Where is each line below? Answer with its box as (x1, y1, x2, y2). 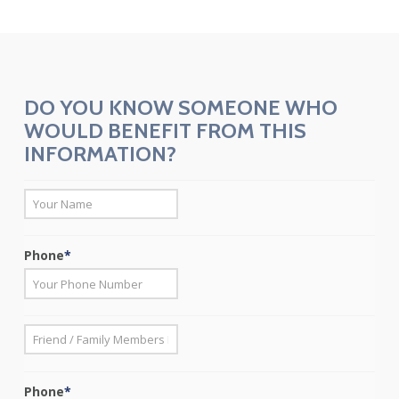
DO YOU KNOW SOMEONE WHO (23, 94, 338, 121)
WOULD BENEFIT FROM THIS (23, 118, 306, 144)
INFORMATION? (23, 141, 176, 167)
